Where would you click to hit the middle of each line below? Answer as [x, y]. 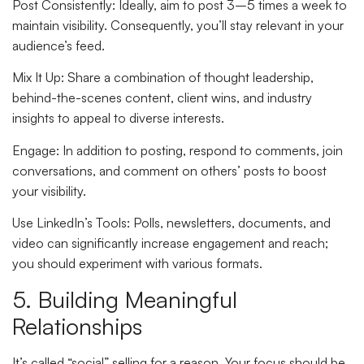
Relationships [77, 326]
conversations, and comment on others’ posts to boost [169, 170]
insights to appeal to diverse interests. [118, 118]
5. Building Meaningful [125, 299]
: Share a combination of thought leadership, [187, 78]
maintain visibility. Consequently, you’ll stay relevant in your [178, 25]
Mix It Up [37, 78]
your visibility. [49, 191]
